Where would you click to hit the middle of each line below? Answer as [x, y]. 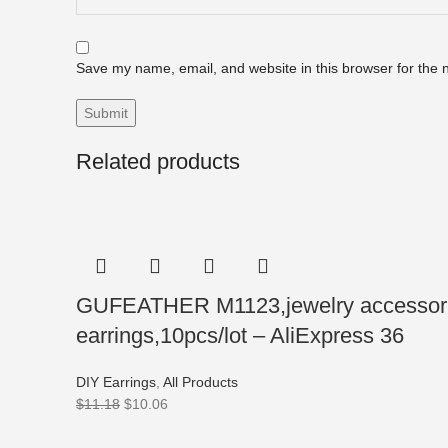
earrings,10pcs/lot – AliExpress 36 [240, 335]
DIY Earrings [116, 382]
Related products [158, 161]
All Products [200, 382]
